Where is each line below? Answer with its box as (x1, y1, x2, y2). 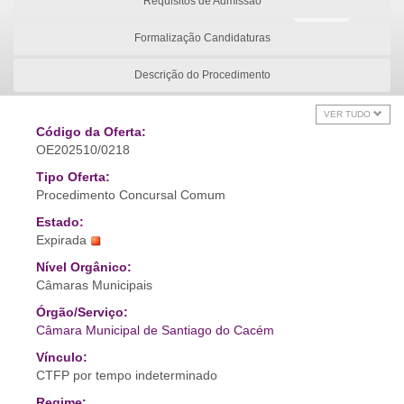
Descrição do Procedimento (133, 69, 271, 81)
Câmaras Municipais (36, 278, 152, 292)
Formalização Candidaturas (133, 32, 271, 44)
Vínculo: (36, 350, 87, 364)
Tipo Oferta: (36, 170, 110, 184)
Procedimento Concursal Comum (36, 188, 225, 202)
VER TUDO (324, 109, 373, 119)
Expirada (36, 233, 87, 247)
